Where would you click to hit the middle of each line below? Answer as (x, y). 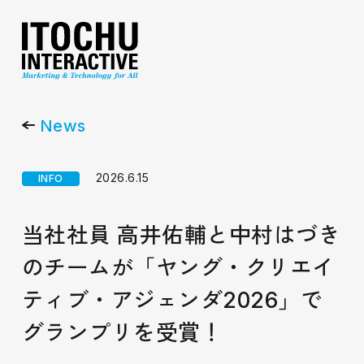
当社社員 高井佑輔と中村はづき (181, 234)
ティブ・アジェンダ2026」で (172, 299)
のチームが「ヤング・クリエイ (178, 267)
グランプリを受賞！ (122, 332)
